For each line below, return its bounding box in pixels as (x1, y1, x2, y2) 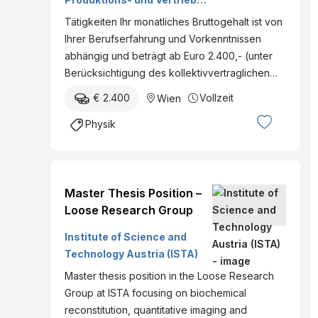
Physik (85, 117, 116, 130)
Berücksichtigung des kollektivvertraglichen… (65, 66, 278, 79)
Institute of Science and (65, 230, 187, 243)
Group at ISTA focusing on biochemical (65, 286, 246, 299)
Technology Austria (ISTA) (65, 247, 198, 260)
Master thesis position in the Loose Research (65, 269, 274, 282)
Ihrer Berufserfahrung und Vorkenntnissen (65, 32, 261, 45)
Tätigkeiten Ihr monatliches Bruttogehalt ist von (65, 15, 283, 28)
